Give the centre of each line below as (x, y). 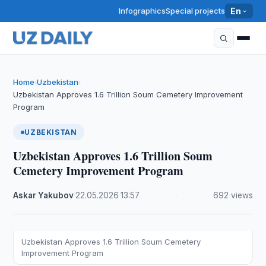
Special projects (196, 11)
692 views (233, 195)
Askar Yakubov (44, 195)
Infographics (142, 11)
